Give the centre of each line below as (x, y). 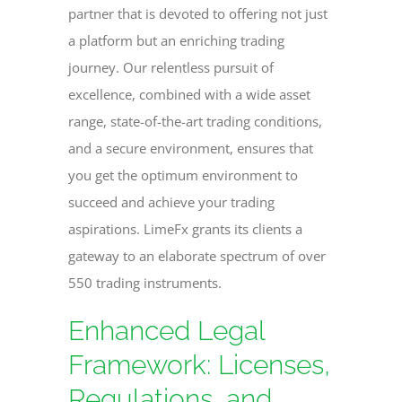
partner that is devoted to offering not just (198, 13)
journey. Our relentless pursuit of (171, 67)
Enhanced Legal (167, 330)
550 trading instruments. (145, 282)
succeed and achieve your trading (172, 201)
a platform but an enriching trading (177, 40)
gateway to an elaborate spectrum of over (197, 255)
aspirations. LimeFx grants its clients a (186, 228)
